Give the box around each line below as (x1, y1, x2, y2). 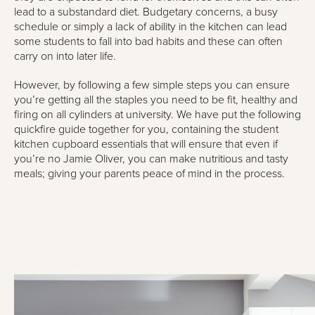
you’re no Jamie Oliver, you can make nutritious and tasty (14, 152, 288, 166)
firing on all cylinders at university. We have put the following (14, 108, 301, 122)
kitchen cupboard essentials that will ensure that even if (14, 137, 278, 151)
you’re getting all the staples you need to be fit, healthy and (14, 93, 297, 107)
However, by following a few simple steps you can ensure (14, 78, 290, 92)
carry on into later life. (14, 49, 116, 63)
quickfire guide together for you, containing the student (14, 122, 278, 136)
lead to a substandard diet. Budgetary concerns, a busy (14, 5, 278, 19)
